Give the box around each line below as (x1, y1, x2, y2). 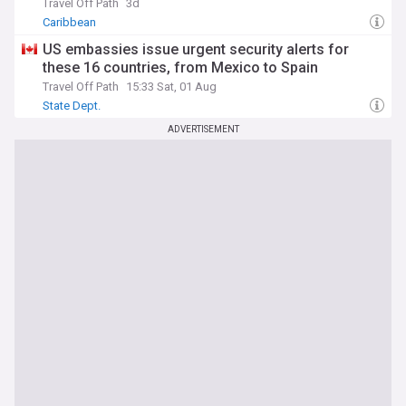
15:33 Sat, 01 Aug (126, 80, 217, 93)
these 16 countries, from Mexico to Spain (43, 59, 318, 76)
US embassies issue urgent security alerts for (43, 41, 349, 58)
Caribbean (43, 15, 96, 29)
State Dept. (43, 99, 101, 112)
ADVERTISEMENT (167, 124, 239, 134)
